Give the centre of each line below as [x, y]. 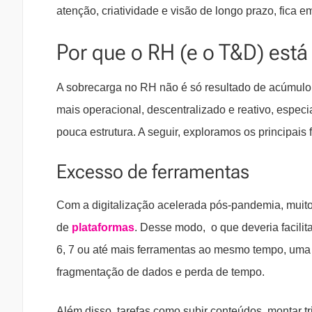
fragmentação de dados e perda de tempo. [161, 272]
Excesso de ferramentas [153, 172]
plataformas [103, 228]
